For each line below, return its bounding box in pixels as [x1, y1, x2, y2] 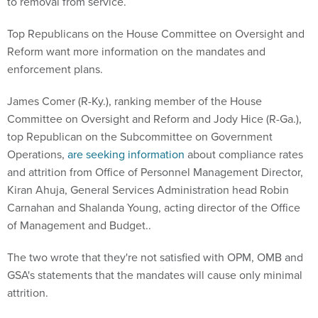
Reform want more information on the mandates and [7, 43, 265, 60]
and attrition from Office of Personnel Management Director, [7, 164, 303, 180]
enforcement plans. [7, 61, 103, 77]
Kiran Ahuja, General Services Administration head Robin [7, 182, 289, 198]
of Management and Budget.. [7, 217, 151, 234]
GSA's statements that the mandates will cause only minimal [7, 267, 302, 283]
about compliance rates [185, 146, 303, 163]
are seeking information [67, 146, 185, 163]
